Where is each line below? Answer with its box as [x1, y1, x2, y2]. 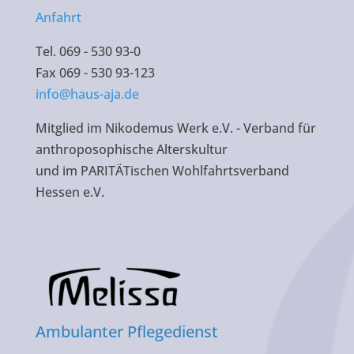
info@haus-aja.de [35, 85, 139, 104]
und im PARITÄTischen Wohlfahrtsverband [35, 162, 289, 180]
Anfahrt [35, 9, 81, 27]
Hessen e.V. [35, 183, 104, 201]
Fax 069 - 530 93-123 [35, 64, 155, 82]
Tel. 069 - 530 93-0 [35, 43, 141, 61]
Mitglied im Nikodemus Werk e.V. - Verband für [35, 119, 316, 137]
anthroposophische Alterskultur [35, 141, 228, 159]
